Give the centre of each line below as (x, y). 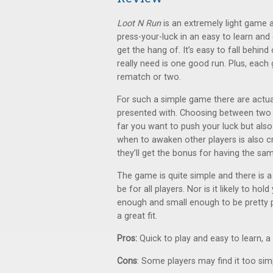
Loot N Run (139, 23)
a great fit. (137, 216)
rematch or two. (149, 77)
